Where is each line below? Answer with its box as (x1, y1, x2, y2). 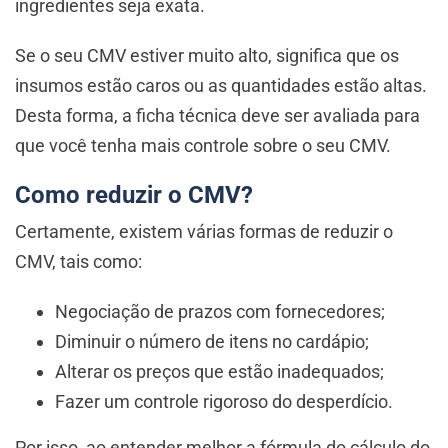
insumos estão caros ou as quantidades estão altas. (15, 75, 427, 97)
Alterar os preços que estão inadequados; (55, 361, 384, 383)
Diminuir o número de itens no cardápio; (55, 331, 369, 353)
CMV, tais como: (15, 251, 142, 273)
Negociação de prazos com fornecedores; (55, 301, 385, 323)
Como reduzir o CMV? (15, 181, 253, 210)
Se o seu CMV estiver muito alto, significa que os (15, 45, 399, 67)
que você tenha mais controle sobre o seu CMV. (15, 135, 391, 157)
